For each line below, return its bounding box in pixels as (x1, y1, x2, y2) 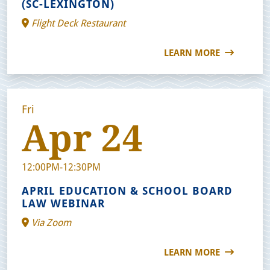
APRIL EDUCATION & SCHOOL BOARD (22, 183, 233, 198)
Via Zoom (29, 215, 71, 228)
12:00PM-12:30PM (22, 160, 101, 173)
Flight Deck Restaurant (29, 16, 125, 29)
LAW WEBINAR (22, 195, 105, 210)
